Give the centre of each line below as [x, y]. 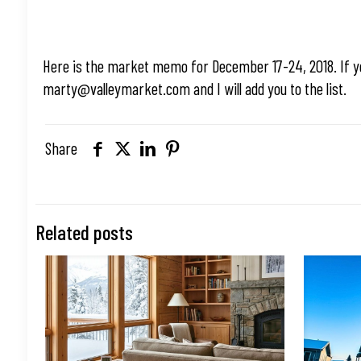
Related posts [84, 232]
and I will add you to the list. [269, 88]
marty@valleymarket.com [117, 88]
